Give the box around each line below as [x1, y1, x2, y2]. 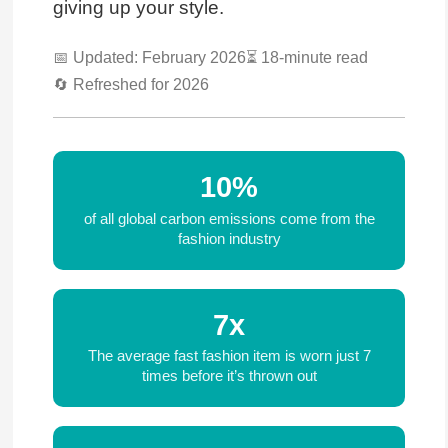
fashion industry [177, 229, 281, 247]
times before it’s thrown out [141, 367, 317, 385]
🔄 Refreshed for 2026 [52, 75, 209, 93]
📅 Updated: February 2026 [52, 48, 246, 66]
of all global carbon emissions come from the [83, 209, 375, 227]
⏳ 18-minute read [245, 48, 368, 66]
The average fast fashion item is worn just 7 [87, 347, 371, 365]
